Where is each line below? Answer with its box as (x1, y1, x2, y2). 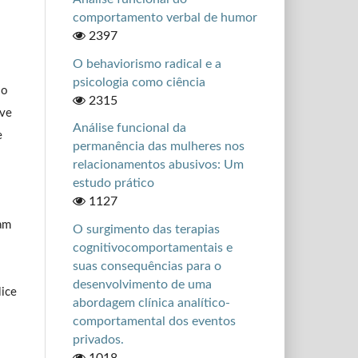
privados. (72, 332, 124, 346)
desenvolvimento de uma (72, 277, 212, 291)
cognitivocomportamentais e (72, 241, 233, 254)
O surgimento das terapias (72, 222, 220, 236)
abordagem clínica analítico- (72, 296, 230, 309)
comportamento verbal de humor (72, 11, 257, 25)
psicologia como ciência (72, 75, 205, 89)
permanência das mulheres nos (72, 140, 245, 153)
